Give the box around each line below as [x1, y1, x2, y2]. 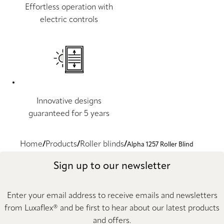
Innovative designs [36, 97, 101, 105]
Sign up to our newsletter [53, 161, 170, 172]
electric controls [39, 15, 98, 24]
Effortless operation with [24, 3, 113, 11]
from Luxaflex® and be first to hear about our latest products [4, 204, 219, 213]
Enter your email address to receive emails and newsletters [6, 192, 217, 200]
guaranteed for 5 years [28, 109, 109, 118]
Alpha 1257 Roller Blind [127, 141, 193, 148]
